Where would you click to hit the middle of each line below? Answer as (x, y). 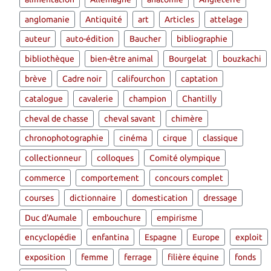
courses (40, 198)
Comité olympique (184, 158)
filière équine (193, 257)
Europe (206, 237)
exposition (45, 257)
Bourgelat (188, 59)
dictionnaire (93, 198)
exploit (249, 237)
